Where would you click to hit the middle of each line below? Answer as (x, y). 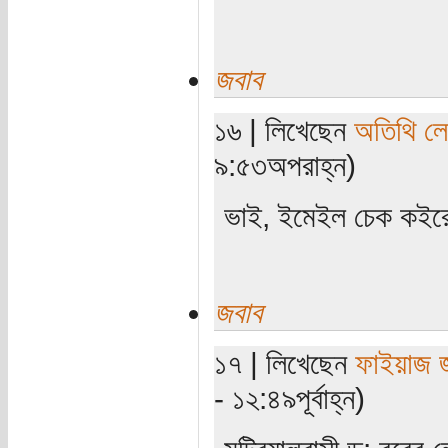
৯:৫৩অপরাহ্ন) (284, 164)
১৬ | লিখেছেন (283, 129)
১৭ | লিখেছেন (284, 362)
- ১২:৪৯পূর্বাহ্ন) (289, 397)
